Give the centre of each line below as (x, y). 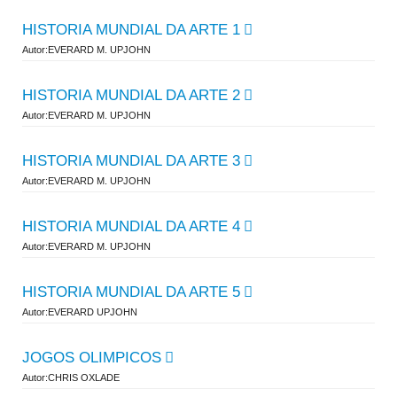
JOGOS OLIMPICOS (92, 358)
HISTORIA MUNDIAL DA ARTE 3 (131, 161)
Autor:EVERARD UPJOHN (80, 312)
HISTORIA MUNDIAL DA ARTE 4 (131, 226)
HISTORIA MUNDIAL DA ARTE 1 (131, 30)
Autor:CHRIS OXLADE (71, 378)
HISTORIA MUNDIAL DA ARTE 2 (131, 95)
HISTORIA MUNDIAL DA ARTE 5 (131, 292)
